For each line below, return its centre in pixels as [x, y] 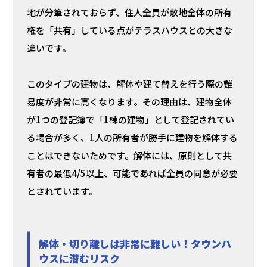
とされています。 [62, 191]
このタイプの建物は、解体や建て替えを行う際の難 [129, 84]
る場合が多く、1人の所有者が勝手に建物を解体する [132, 138]
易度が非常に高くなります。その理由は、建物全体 [129, 102]
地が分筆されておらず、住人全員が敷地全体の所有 [129, 13]
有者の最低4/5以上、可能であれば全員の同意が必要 [132, 173]
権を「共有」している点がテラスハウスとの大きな [129, 30]
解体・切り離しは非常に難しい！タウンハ [135, 244]
